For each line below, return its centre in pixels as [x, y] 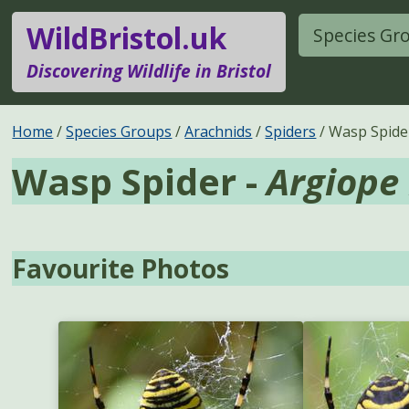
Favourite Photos [121, 269]
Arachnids [219, 131]
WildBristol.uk [127, 38]
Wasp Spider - [140, 181]
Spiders [291, 131]
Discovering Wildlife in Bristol [149, 71]
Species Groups [119, 131]
